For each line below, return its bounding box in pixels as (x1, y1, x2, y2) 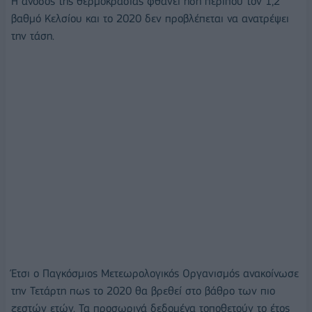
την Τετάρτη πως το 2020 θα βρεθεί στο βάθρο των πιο (11, 283, 275, 297)
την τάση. (11, 29, 54, 42)
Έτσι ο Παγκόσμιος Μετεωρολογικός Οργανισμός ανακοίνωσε (11, 266, 299, 280)
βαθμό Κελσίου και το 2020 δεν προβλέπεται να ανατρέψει (11, 11, 289, 25)
